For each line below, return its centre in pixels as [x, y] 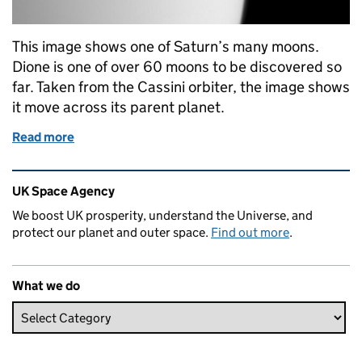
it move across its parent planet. [118, 107]
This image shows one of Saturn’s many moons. [166, 46]
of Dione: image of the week [153, 137]
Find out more [250, 232]
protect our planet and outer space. [112, 232]
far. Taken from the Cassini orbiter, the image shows [181, 87]
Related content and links [114, 181]
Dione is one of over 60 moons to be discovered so [177, 67]
